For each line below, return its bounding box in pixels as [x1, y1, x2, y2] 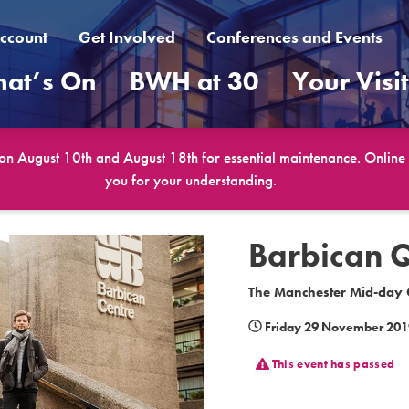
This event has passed [268, 357, 395, 372]
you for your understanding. [105, 170, 277, 190]
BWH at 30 [130, 65, 259, 99]
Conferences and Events [205, 26, 383, 47]
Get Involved [78, 26, 175, 47]
